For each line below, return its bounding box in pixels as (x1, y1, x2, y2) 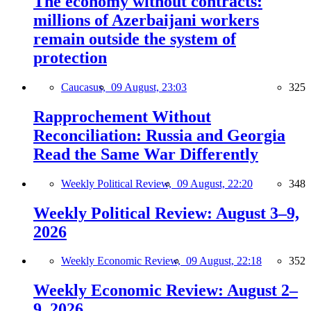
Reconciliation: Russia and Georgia (33, 126, 285, 144)
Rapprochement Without (33, 107, 211, 126)
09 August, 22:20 (177, 177, 253, 190)
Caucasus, (61, 81, 111, 93)
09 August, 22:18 (186, 255, 262, 267)
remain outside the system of (33, 29, 236, 48)
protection (33, 48, 107, 67)
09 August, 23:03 (111, 81, 187, 93)
